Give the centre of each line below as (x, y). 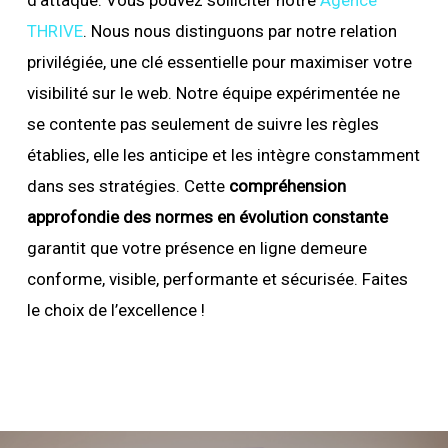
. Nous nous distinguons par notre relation (239, 30)
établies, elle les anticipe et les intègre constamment (223, 154)
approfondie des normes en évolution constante (207, 216)
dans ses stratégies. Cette (127, 185)
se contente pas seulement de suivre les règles (202, 123)
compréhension (287, 185)
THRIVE (54, 30)
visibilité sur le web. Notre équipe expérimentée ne (213, 92)
